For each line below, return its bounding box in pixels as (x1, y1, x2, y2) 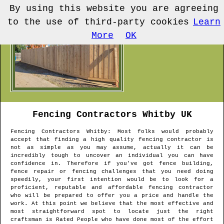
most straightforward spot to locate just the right (10, 208, 213, 215)
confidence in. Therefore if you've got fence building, (10, 160, 213, 167)
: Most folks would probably (107, 128, 214, 135)
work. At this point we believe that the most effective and (10, 200, 213, 207)
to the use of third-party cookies (7, 17, 189, 27)
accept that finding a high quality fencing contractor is (10, 136, 213, 143)
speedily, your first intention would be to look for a (10, 176, 213, 183)
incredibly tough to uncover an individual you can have (10, 152, 213, 159)
